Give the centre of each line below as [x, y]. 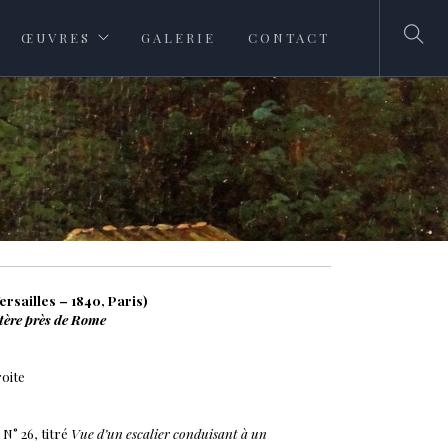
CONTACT [289, 37]
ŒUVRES [56, 37]
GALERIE [178, 37]
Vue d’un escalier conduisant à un [169, 433]
